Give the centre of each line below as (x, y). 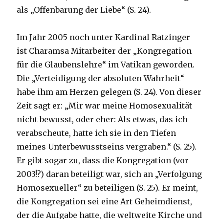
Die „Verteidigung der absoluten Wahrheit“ (101, 78)
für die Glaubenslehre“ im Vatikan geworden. (106, 64)
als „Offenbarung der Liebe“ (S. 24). (84, 10)
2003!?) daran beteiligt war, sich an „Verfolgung (109, 174)
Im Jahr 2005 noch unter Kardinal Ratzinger (104, 37)
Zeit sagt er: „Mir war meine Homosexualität (105, 105)
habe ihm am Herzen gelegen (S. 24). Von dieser (109, 92)
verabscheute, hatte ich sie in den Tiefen (97, 133)
